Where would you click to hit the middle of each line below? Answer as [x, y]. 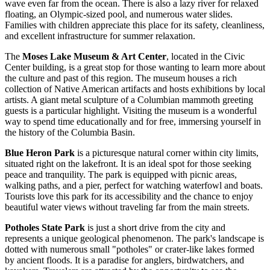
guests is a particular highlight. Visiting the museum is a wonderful [131, 111]
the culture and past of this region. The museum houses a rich [121, 78]
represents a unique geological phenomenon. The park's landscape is [134, 239]
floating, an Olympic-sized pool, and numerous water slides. [119, 14]
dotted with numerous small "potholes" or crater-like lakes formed [130, 250]
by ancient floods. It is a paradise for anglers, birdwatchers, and [124, 260]
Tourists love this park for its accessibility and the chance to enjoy [129, 196]
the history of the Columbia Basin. [70, 133]
